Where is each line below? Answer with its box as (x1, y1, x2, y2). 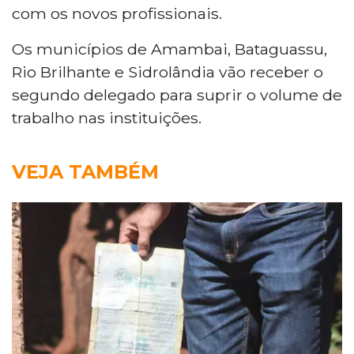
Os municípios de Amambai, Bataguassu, (12, 39, 327, 58)
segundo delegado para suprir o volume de (12, 85, 342, 104)
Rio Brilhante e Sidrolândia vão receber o (12, 62, 323, 81)
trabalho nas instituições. (12, 107, 201, 127)
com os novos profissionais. (12, 3, 222, 23)
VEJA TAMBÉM (12, 160, 159, 183)
